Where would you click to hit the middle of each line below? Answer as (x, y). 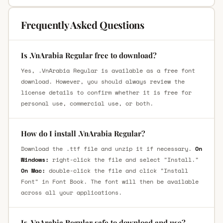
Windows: (35, 159)
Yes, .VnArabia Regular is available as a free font (108, 70)
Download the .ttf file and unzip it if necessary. (108, 148)
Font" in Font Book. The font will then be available (110, 181)
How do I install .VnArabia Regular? (83, 133)
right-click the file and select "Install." (123, 159)
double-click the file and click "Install (116, 170)
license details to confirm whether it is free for (106, 92)
